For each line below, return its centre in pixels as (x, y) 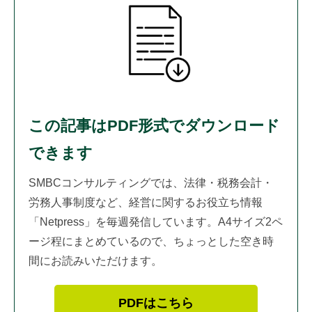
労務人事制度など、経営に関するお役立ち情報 (146, 202)
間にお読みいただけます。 (95, 260)
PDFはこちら (156, 303)
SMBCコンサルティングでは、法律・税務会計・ (151, 182)
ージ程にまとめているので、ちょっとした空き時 (151, 241)
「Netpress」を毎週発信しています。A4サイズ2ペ (156, 221)
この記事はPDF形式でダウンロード (154, 125)
